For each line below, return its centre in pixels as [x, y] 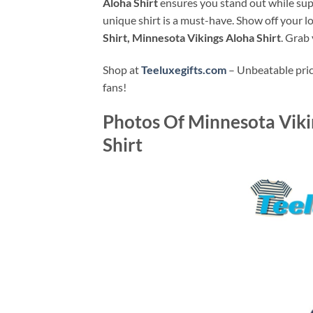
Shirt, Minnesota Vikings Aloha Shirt [192, 38]
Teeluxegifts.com [184, 70]
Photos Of [145, 121]
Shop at [122, 70]
